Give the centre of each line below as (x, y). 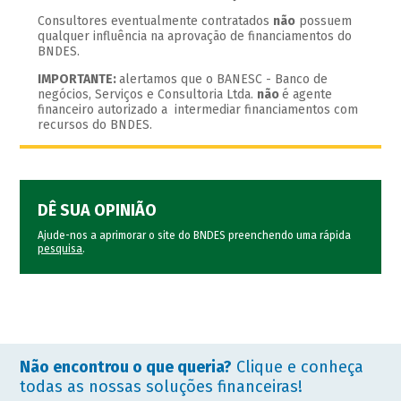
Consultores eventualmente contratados (156, 21)
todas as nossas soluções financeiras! (162, 386)
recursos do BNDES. (95, 125)
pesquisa (60, 249)
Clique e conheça (298, 367)
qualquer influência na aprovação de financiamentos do (195, 37)
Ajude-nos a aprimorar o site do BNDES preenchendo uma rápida (195, 236)
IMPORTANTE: (79, 80)
